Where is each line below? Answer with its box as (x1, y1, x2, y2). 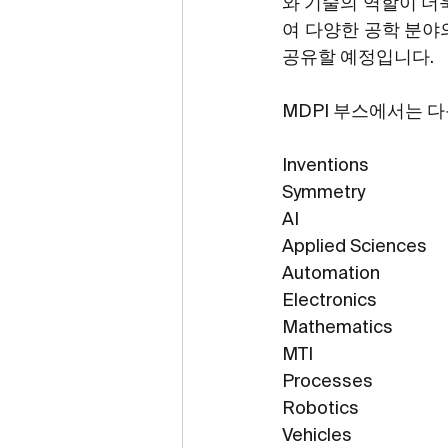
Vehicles (282, 426, 352, 445)
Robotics (282, 399, 359, 418)
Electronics (282, 291, 377, 310)
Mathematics (282, 318, 393, 337)
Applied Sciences (282, 237, 427, 256)
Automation (282, 264, 380, 283)
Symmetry (282, 183, 365, 202)
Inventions (282, 156, 369, 175)
